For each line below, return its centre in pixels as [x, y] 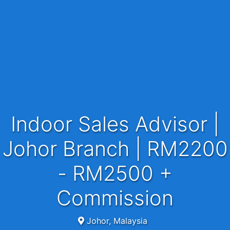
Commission [115, 198]
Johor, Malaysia [116, 221]
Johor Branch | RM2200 [115, 149]
